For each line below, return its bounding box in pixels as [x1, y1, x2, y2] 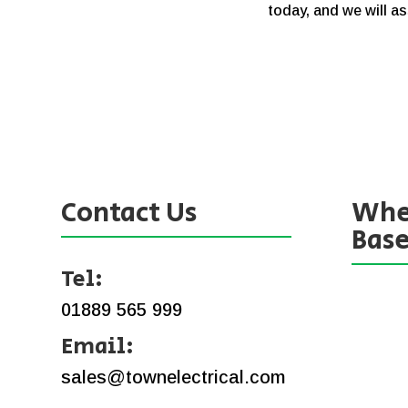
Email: [61, 329, 135, 363]
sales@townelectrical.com [61, 366, 286, 387]
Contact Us [61, 192, 198, 233]
